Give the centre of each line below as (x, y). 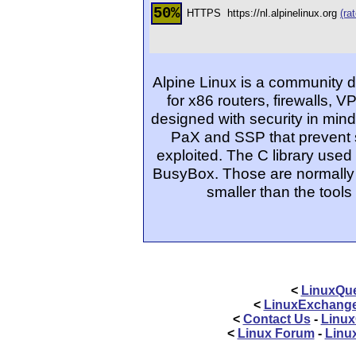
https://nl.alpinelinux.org (284, 13)
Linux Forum (276, 333)
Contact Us (277, 319)
